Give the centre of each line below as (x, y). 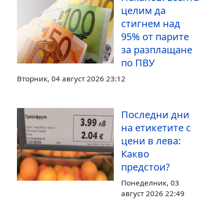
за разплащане (157, 50)
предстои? (146, 167)
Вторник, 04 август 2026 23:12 (71, 78)
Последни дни (155, 115)
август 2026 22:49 (153, 193)
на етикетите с (156, 128)
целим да (143, 10)
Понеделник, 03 (150, 183)
